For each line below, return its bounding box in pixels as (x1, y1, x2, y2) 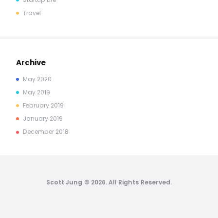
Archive (16, 57, 46, 68)
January (22, 114, 50, 123)
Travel (22, 8, 41, 17)
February (22, 101, 51, 109)
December (22, 127, 56, 136)
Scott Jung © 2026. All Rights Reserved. (46, 178, 172, 187)
